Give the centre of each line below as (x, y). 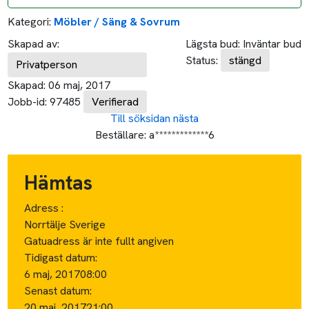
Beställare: (120, 134)
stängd (245, 60)
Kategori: (30, 21)
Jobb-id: (28, 101)
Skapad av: (34, 43)
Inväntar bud (272, 43)
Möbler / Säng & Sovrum (117, 21)
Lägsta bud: (212, 43)
